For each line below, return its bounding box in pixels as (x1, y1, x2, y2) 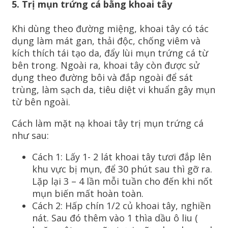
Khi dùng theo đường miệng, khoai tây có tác (12, 22, 209, 35)
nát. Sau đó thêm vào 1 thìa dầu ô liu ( (32, 212, 198, 224)
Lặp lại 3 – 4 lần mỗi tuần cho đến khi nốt (32, 175, 213, 188)
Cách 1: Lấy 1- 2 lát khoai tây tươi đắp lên (32, 151, 211, 163)
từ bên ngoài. (12, 96, 70, 108)
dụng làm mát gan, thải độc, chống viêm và (12, 35, 201, 47)
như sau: (12, 129, 49, 142)
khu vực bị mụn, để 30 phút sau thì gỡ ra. (32, 163, 212, 176)
